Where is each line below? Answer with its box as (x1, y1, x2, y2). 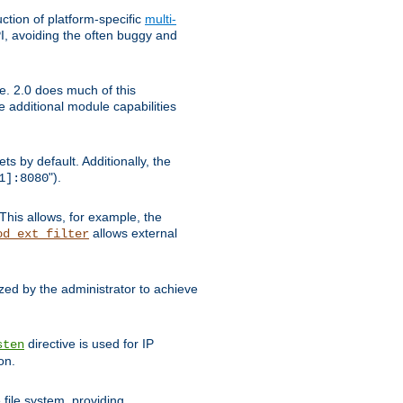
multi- (145, 11, 176, 26)
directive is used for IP (24, 336, 154, 351)
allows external (89, 225, 177, 240)
